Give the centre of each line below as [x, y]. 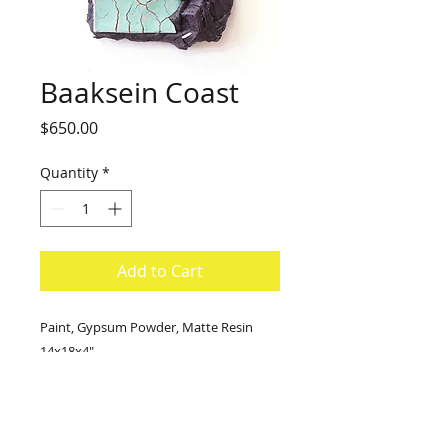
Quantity [69, 172]
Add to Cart [160, 270]
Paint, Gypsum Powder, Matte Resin [146, 326]
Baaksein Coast [139, 92]
